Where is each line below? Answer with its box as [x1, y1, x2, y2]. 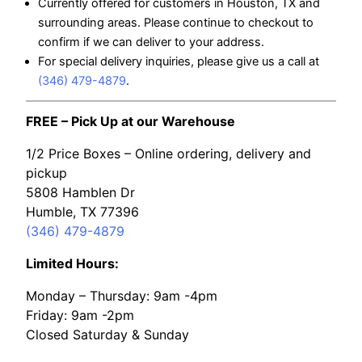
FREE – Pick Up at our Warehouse [26, 112, 235, 129]
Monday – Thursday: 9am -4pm [26, 287, 217, 304]
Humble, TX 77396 [26, 203, 139, 220]
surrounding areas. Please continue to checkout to [37, 15, 314, 30]
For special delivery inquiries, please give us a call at [37, 53, 319, 69]
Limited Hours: [26, 255, 119, 271]
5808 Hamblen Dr [26, 183, 135, 200]
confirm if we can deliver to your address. [37, 34, 264, 49]
